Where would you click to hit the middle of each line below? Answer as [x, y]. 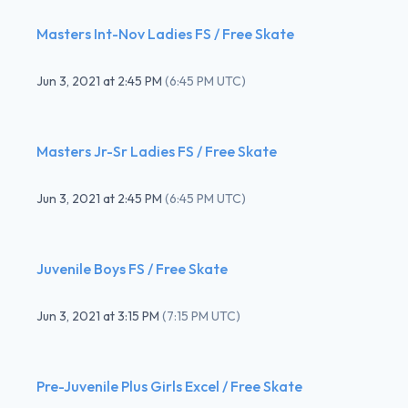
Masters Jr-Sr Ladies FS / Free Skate [157, 151]
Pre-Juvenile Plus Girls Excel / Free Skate [169, 386]
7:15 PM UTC [201, 316]
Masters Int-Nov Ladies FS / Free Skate [165, 33]
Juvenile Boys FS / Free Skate [132, 268]
